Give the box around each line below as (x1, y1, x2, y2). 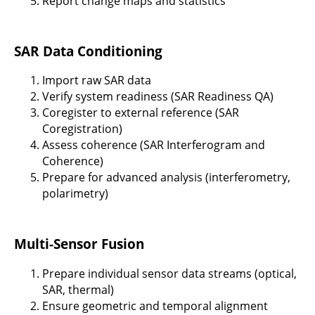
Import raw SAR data (42, 72, 151, 89)
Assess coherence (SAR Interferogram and (42, 137, 265, 153)
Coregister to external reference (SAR (42, 105, 239, 121)
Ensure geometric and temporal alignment (42, 297, 268, 314)
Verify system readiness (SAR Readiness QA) (42, 89, 274, 105)
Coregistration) (42, 121, 122, 137)
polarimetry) (42, 186, 108, 202)
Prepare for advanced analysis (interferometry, (42, 169, 290, 186)
